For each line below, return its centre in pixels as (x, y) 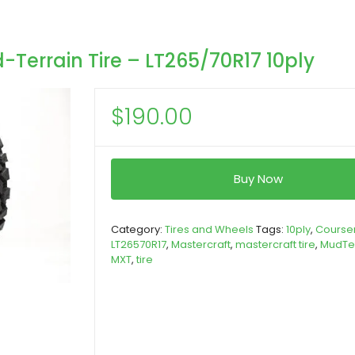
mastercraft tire (275, 244)
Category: (138, 229)
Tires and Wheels (209, 229)
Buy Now (258, 179)
